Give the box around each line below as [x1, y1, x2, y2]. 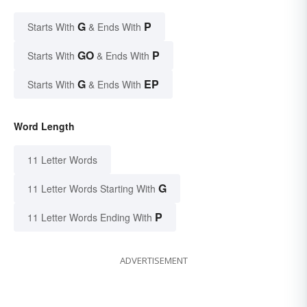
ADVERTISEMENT [119, 254, 188, 267]
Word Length [14, 119, 75, 134]
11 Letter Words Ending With [27, 210, 152, 225]
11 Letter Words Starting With [27, 182, 156, 196]
